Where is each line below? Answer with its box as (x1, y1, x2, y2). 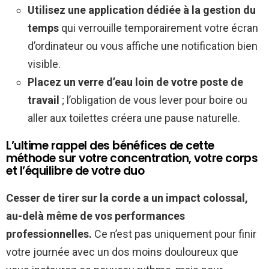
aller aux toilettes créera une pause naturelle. (28, 112, 240, 125)
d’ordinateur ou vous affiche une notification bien (28, 40, 258, 53)
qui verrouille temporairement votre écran (59, 22, 258, 35)
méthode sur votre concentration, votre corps (6, 150, 258, 167)
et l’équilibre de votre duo (6, 163, 145, 180)
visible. (28, 58, 61, 71)
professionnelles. (6, 228, 92, 241)
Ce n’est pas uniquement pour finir (92, 228, 256, 241)
